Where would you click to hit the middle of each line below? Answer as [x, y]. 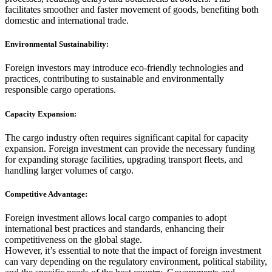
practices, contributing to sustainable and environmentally [114, 79]
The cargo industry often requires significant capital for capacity [127, 137]
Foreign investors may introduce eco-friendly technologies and [124, 68]
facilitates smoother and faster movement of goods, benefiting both [132, 10]
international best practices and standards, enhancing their [114, 229]
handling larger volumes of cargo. [69, 170]
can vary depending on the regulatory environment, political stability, [136, 262]
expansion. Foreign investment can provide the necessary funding [130, 148]
